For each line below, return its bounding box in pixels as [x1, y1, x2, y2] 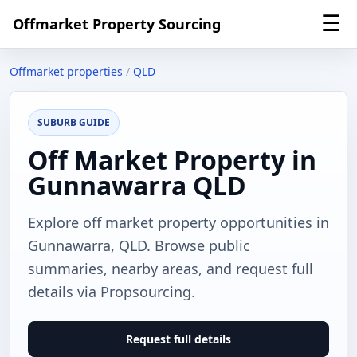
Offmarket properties [10, 64, 123, 79]
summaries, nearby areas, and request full [28, 259, 313, 278]
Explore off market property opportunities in [28, 213, 329, 232]
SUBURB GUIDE [37, 116, 110, 129]
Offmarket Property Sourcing [13, 14, 221, 33]
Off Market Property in [28, 143, 316, 177]
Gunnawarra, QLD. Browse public [28, 236, 250, 255]
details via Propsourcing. [28, 282, 195, 301]
